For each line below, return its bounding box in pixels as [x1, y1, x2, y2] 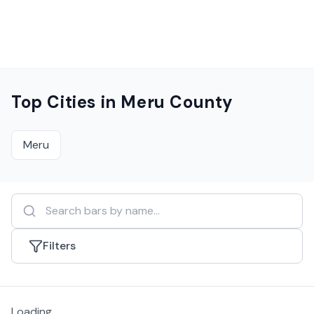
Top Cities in [11, 91, 121, 113]
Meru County [121, 91, 234, 113]
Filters [43, 238, 76, 253]
